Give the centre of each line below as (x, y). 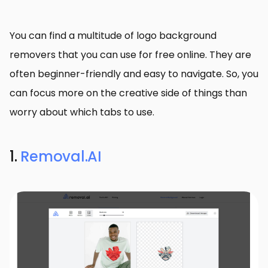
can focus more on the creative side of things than (128, 93)
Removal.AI (61, 157)
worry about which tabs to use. (82, 112)
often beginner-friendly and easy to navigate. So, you (134, 74)
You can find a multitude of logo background (113, 36)
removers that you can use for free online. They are (130, 55)
